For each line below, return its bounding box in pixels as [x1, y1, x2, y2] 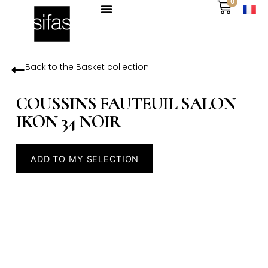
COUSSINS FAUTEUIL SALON [16, 93, 236, 115]
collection [104, 61, 149, 73]
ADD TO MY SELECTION [30, 154, 139, 165]
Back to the [25, 61, 76, 73]
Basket [75, 61, 105, 73]
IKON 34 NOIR [16, 111, 121, 133]
